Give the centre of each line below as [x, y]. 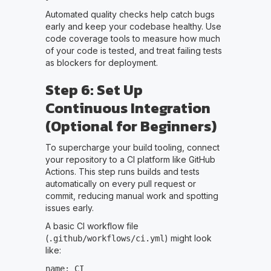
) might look [188, 238]
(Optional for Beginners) [131, 126]
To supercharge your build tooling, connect [132, 147]
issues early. [69, 207]
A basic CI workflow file [92, 226]
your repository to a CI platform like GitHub [130, 159]
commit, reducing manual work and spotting [132, 195]
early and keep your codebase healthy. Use [133, 26]
